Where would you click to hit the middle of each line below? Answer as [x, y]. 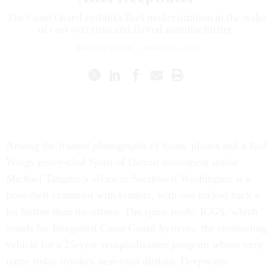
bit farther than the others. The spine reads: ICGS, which [132, 211]
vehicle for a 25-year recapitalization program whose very [134, 244]
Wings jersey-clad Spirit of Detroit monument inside [122, 162]
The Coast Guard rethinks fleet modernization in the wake [136, 17]
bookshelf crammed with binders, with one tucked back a [133, 195]
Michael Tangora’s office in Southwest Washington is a [129, 179]
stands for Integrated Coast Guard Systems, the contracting [136, 228]
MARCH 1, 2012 [170, 48]
